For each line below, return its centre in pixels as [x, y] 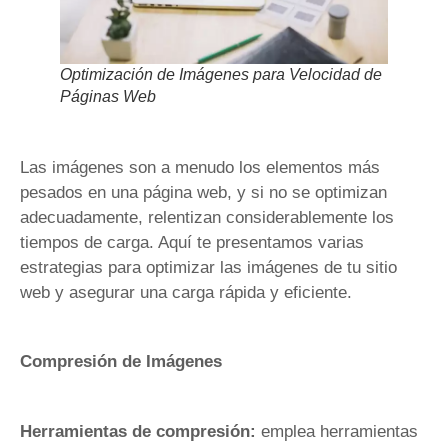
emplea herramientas [337, 431]
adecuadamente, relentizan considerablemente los [207, 217]
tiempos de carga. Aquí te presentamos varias [192, 242]
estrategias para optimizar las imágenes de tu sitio [208, 267]
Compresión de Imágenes [121, 362]
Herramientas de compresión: [138, 431]
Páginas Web [108, 96]
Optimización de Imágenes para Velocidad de [221, 74]
